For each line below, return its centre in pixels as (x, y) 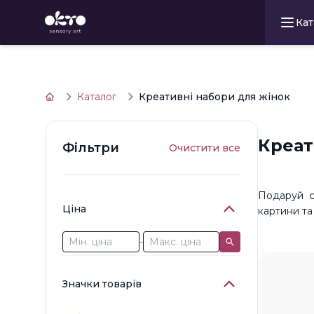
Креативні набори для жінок (215, 97)
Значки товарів (102, 284)
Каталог (97, 97)
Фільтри (91, 148)
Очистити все (205, 148)
